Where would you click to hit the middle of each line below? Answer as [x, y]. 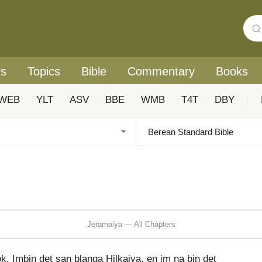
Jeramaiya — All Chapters [131, 224]
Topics [44, 71]
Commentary [161, 71]
